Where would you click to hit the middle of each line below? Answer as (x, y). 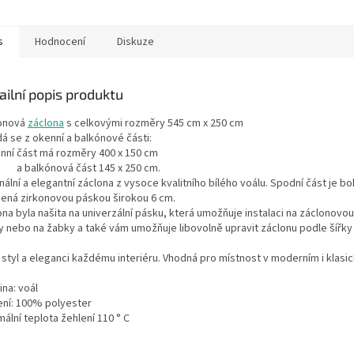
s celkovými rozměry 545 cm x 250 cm (154, 124)
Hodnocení (60, 42)
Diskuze (136, 42)
